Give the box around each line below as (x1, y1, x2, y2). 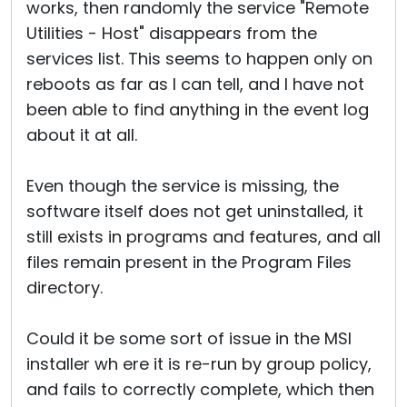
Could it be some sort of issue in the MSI (26, 327, 352, 350)
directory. (26, 276, 103, 299)
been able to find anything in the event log (26, 98, 369, 121)
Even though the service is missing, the (26, 174, 339, 197)
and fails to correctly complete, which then (26, 378, 374, 401)
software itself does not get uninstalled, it (26, 200, 363, 223)
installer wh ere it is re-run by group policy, (26, 352, 372, 375)
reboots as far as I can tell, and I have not (26, 73, 364, 95)
